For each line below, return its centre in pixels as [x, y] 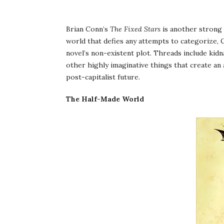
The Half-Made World [105, 99]
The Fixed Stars [135, 29]
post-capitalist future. [103, 77]
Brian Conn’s [88, 29]
